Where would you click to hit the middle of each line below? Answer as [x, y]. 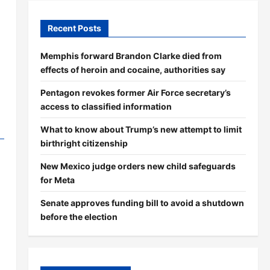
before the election [79, 216]
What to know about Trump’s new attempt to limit [141, 129]
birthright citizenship [84, 143]
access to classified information [106, 106]
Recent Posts [74, 28]
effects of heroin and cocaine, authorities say [133, 69]
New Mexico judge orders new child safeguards [138, 166]
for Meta [57, 180]
